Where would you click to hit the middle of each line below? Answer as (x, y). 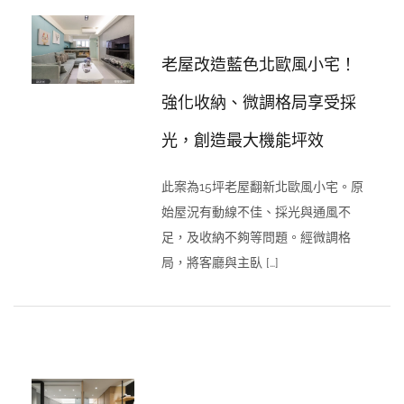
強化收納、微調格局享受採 (259, 103)
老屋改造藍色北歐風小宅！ (259, 65)
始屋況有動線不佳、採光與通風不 (257, 212)
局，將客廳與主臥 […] (220, 262)
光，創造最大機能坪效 (243, 141)
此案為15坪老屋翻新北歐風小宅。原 (263, 187)
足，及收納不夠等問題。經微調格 (257, 237)
